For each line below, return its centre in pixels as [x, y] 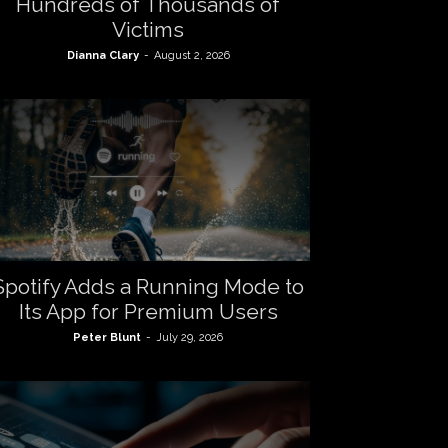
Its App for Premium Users [148, 311]
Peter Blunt [107, 337]
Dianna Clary [102, 55]
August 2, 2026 [191, 55]
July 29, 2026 [189, 337]
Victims [148, 29]
